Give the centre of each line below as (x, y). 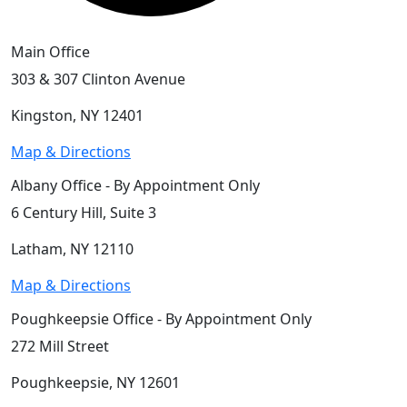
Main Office (50, 51)
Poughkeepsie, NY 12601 (95, 382)
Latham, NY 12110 (72, 248)
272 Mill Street (60, 346)
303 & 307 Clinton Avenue (98, 79)
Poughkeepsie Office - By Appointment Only (161, 318)
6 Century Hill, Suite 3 (84, 212)
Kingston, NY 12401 (77, 115)
